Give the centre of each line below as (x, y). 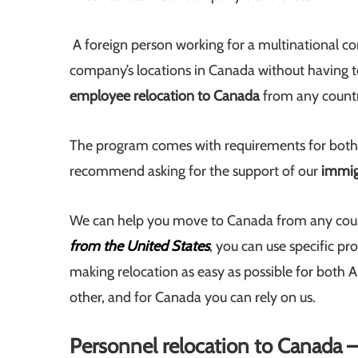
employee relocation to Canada (165, 96)
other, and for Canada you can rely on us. (193, 298)
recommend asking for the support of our (195, 171)
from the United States (139, 247)
